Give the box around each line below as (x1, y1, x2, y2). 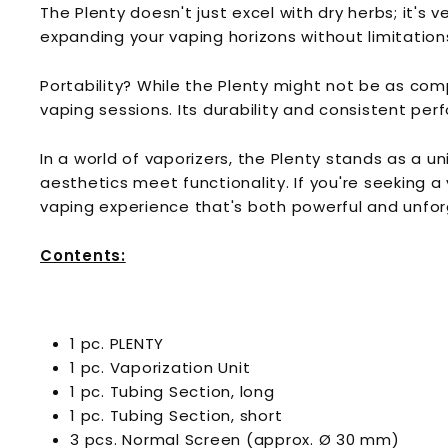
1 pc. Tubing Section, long (70, 381, 275, 402)
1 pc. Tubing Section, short (70, 405, 283, 426)
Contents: (40, 245, 126, 266)
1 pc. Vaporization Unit (70, 357, 251, 378)
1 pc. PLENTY (70, 333, 164, 354)
